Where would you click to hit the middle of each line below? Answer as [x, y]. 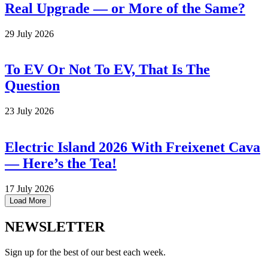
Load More [28, 201]
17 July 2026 [29, 189]
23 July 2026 [29, 111]
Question [32, 86]
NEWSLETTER [55, 227]
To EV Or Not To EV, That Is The [107, 70]
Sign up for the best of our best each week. [85, 252]
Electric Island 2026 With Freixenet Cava [133, 147]
